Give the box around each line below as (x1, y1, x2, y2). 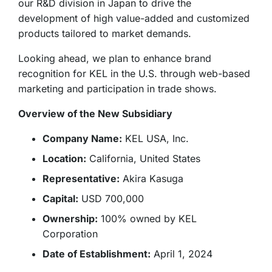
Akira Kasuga (120, 172, 184, 185)
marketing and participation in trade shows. (18, 82, 217, 95)
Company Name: (42, 132, 123, 144)
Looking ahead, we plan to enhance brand (18, 52, 212, 64)
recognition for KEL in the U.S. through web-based (18, 67, 251, 80)
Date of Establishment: (42, 247, 151, 260)
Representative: (42, 172, 120, 185)
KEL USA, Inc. (122, 132, 189, 144)
